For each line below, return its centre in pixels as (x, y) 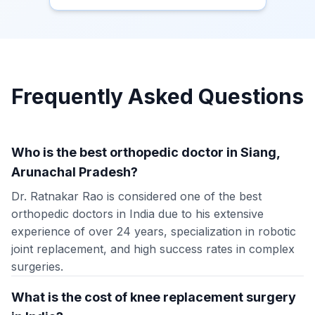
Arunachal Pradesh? (75, 172)
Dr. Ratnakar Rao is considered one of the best (136, 197)
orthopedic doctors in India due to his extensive (137, 214)
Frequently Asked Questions (157, 97)
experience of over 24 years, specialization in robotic (154, 232)
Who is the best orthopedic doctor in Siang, (146, 153)
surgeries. (37, 267)
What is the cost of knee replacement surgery (154, 297)
